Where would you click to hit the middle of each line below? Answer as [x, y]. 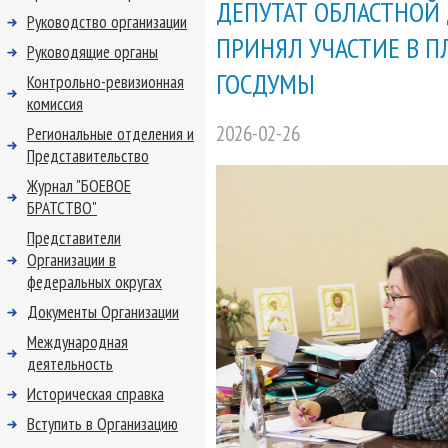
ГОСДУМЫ [265, 84]
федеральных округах [94, 282]
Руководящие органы [92, 52]
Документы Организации [103, 312]
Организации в [71, 260]
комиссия [55, 104]
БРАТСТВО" [62, 208]
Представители [74, 238]
